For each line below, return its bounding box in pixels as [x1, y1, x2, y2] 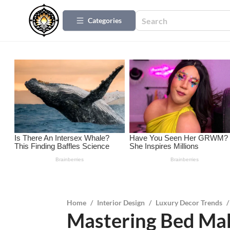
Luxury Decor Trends [155, 198, 222, 207]
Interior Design [97, 198, 145, 207]
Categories [88, 16, 122, 25]
